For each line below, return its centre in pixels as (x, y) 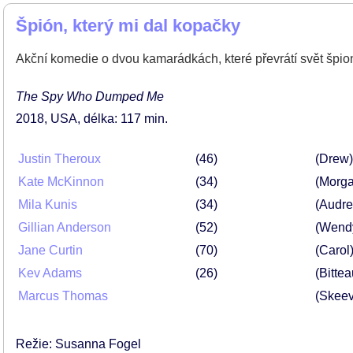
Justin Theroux (59, 159)
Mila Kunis (48, 204)
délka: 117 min (124, 119)
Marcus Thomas (63, 296)
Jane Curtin (50, 250)
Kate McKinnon (61, 182)
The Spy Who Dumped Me (90, 97)
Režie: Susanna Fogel (78, 344)
